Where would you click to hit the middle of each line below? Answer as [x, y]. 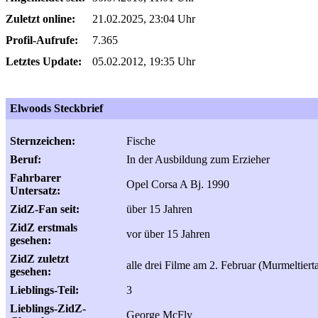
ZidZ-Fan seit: [45, 209]
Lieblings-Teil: [44, 290]
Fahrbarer [35, 178]
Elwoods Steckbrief [56, 108]
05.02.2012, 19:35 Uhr [144, 61]
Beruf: [26, 159]
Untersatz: [35, 191]
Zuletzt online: [40, 19]
